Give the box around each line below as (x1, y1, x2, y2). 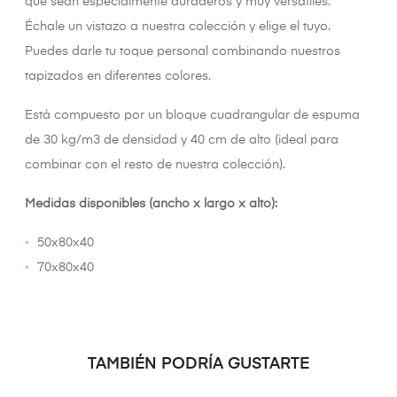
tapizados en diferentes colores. (25, 70, 211, 83)
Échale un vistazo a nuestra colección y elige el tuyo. (25, 20, 331, 34)
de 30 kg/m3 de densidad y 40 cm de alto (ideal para (25, 134, 339, 147)
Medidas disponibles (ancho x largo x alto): (25, 198, 277, 211)
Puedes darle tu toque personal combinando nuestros (25, 45, 340, 58)
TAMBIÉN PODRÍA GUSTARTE (88, 356, 309, 373)
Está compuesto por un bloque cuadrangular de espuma (25, 109, 360, 122)
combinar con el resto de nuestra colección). (25, 159, 285, 172)
